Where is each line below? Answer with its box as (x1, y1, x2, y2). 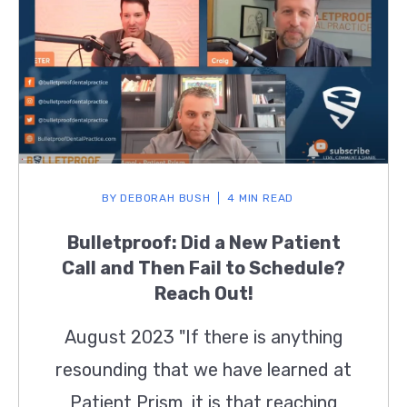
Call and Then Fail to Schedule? (62, 257, 345, 280)
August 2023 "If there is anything (64, 326, 343, 349)
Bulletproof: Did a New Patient (66, 232, 341, 254)
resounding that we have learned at (55, 359, 352, 382)
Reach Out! (154, 283, 253, 305)
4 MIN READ (227, 192, 294, 205)
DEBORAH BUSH (116, 192, 211, 205)
